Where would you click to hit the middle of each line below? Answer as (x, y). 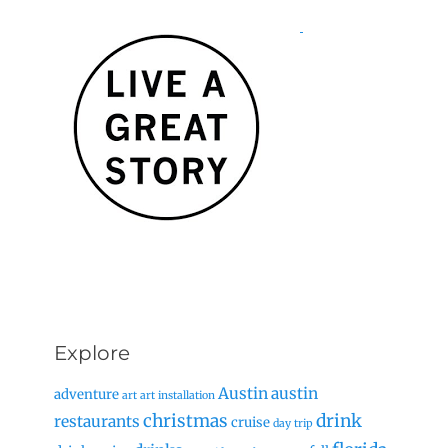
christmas (185, 421)
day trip (293, 423)
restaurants (97, 421)
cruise (250, 422)
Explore (92, 353)
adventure (86, 394)
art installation (177, 395)
